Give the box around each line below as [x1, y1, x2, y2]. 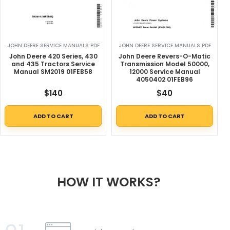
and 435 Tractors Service [11, 60, 95, 69]
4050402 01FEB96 [136, 75, 193, 84]
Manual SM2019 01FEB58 [14, 67, 92, 76]
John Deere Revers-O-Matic [119, 52, 210, 61]
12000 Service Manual [129, 67, 200, 76]
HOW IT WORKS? [57, 173, 161, 191]
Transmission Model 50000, [120, 60, 209, 69]
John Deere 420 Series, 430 [9, 52, 98, 61]
